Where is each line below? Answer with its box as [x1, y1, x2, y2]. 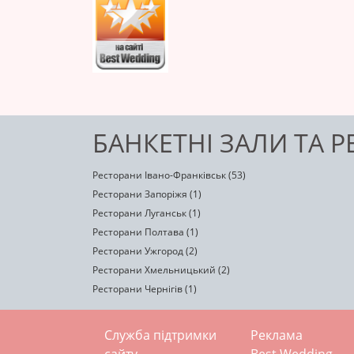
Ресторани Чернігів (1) [92, 282, 197, 296]
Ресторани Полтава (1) [92, 225, 198, 239]
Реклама [250, 326, 303, 344]
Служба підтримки [104, 326, 217, 344]
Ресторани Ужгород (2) [92, 244, 198, 258]
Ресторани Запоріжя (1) [92, 187, 201, 201]
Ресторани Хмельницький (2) [92, 263, 230, 277]
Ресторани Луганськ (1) [92, 206, 201, 220]
